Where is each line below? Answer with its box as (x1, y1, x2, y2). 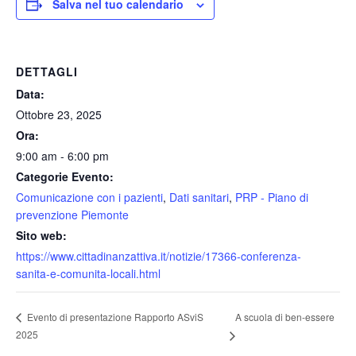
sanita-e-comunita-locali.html (16, 265, 161, 281)
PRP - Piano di (235, 188, 308, 205)
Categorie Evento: (16, 168, 114, 184)
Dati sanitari (169, 188, 229, 205)
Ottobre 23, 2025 (16, 106, 102, 122)
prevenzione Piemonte (16, 206, 129, 222)
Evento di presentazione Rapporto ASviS (25, 310, 203, 324)
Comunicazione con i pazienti (16, 188, 163, 205)
